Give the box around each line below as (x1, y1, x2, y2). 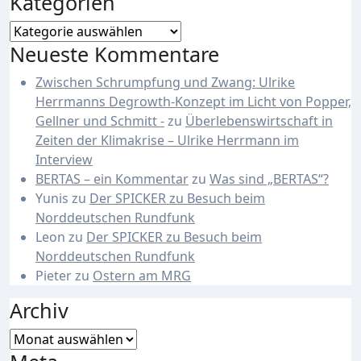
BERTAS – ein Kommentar (35, 170, 189, 188)
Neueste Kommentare (10, 40, 219, 68)
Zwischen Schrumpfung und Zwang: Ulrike (35, 73, 295, 91)
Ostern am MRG (93, 267, 191, 284)
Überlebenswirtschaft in (185, 112, 333, 130)
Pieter (35, 267, 72, 284)
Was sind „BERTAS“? (210, 170, 329, 188)
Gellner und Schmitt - (35, 112, 164, 130)
